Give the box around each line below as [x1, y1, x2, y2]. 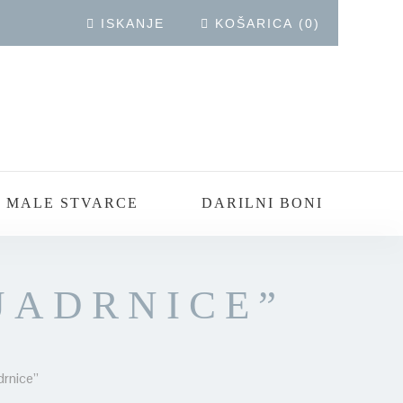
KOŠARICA [215, 16, 293, 31]
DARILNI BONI [201, 195, 323, 210]
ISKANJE [101, 16, 165, 31]
